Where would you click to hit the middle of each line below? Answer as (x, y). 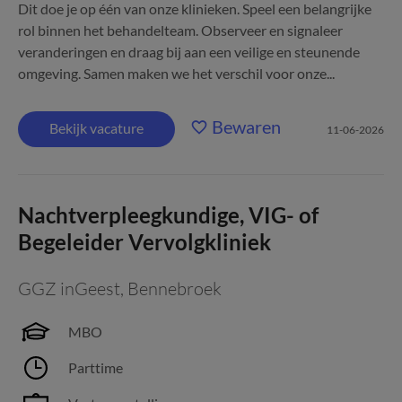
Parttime (96, 367)
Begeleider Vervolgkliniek (144, 242)
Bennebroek (175, 288)
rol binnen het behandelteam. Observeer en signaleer (180, 30)
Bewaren (246, 127)
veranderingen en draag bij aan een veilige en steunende (189, 52)
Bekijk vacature (96, 128)
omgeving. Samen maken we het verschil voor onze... (176, 73)
